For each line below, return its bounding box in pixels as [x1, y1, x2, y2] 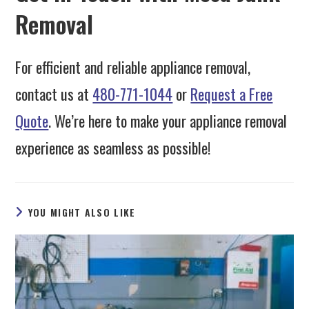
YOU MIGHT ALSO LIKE [28, 205, 136, 220]
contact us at [15, 83, 93, 106]
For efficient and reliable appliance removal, [15, 56, 251, 79]
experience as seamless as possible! [15, 137, 211, 159]
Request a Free [190, 83, 273, 106]
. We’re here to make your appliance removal [48, 110, 288, 132]
